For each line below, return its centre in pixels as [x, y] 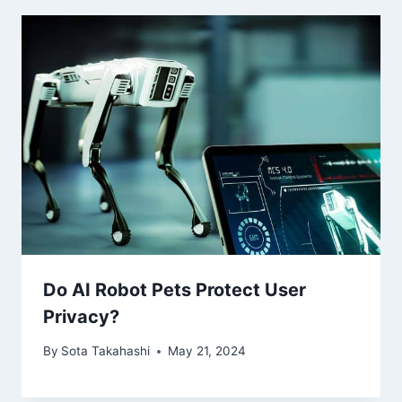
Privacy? [81, 316]
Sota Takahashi [106, 351]
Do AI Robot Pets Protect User [175, 289]
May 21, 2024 [207, 351]
